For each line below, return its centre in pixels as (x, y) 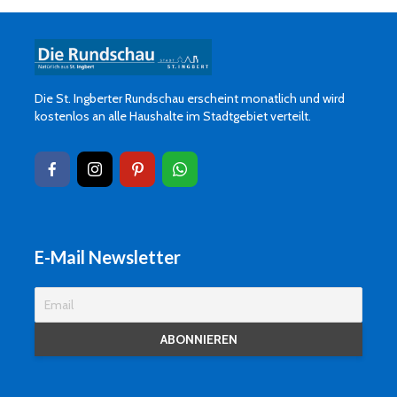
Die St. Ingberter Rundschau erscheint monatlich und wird (190, 98)
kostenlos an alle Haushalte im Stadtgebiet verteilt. (173, 116)
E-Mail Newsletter (108, 257)
